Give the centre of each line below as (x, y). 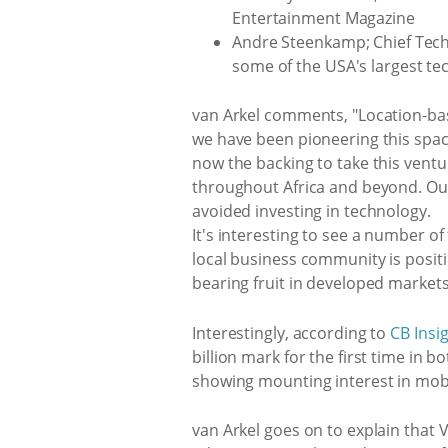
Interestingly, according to (291, 332)
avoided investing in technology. (311, 211)
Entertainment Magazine (323, 17)
